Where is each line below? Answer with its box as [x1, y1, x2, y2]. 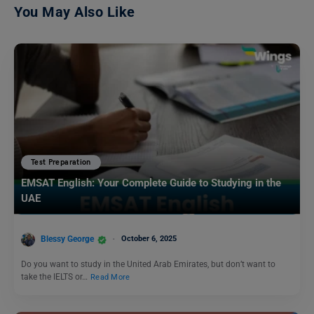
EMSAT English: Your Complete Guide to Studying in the [21, 177, 281, 190]
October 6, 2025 [121, 234, 177, 244]
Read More [90, 272, 130, 282]
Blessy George [41, 234, 94, 245]
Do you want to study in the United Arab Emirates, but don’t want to [21, 259, 275, 269]
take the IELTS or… [21, 271, 90, 282]
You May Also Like [14, 4, 135, 21]
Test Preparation [31, 158, 91, 168]
